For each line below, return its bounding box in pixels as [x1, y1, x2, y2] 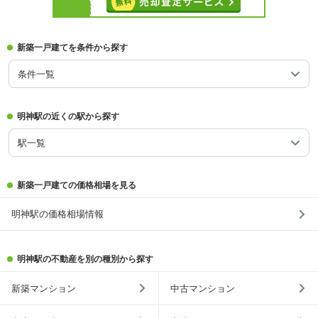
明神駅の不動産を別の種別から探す [17, 254, 153, 264]
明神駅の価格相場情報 [11, 209, 104, 219]
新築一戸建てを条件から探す [17, 43, 128, 53]
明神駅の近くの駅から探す [17, 111, 119, 121]
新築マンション [11, 283, 76, 294]
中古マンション [170, 283, 235, 294]
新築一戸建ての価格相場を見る [17, 180, 136, 190]
